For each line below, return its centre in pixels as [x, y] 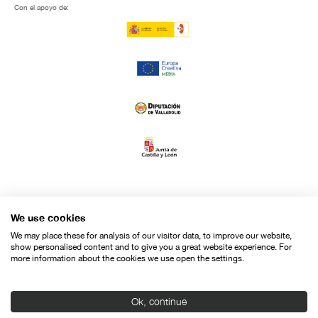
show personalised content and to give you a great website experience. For [151, 247]
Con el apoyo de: [42, 7]
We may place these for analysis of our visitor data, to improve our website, [151, 236]
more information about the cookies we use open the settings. [127, 258]
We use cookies [48, 218]
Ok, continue [159, 302]
